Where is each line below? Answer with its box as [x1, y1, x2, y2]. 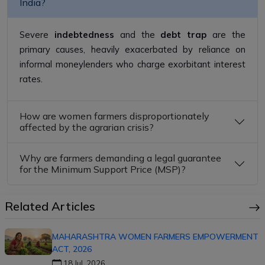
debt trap [160, 28, 207, 40]
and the [114, 28, 161, 40]
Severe [20, 28, 54, 40]
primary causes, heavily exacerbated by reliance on [20, 43, 245, 55]
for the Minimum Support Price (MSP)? [20, 163, 186, 175]
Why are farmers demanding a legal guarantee [20, 151, 221, 164]
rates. [20, 73, 43, 85]
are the [206, 28, 246, 40]
